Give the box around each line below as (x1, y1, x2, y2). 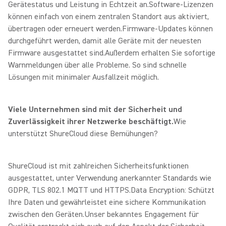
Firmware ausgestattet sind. (8, 48, 105, 58)
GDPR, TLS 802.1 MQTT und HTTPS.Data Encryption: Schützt (8, 185, 214, 195)
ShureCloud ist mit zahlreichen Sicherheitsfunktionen (8, 161, 189, 171)
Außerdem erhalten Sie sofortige (105, 48, 215, 58)
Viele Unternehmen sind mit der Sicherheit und (8, 104, 182, 115)
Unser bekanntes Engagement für (84, 209, 199, 219)
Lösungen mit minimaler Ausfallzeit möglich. (8, 72, 159, 82)
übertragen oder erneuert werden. (8, 24, 122, 34)
